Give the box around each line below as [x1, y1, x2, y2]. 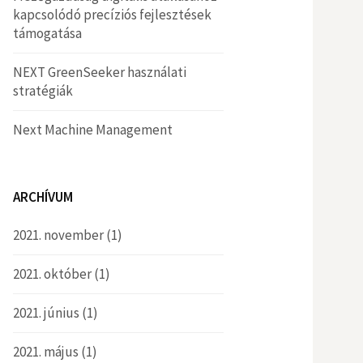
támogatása [13, 24, 82, 42]
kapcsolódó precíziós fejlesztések [13, 6, 211, 23]
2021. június [13, 304, 79, 322]
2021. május [13, 343, 79, 361]
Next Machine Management [13, 121, 173, 139]
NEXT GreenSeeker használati [13, 63, 186, 81]
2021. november [13, 226, 104, 244]
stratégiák [13, 82, 73, 100]
